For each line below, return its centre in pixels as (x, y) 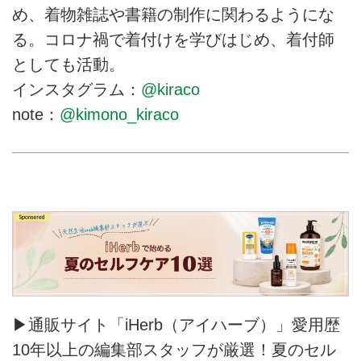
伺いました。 (185, 23)
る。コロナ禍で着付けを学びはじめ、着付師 (173, 39)
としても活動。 (68, 64)
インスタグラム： (77, 89)
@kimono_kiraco (119, 114)
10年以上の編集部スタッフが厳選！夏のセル (174, 349)
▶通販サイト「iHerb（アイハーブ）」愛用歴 (176, 324)
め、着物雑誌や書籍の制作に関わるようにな (173, 14)
